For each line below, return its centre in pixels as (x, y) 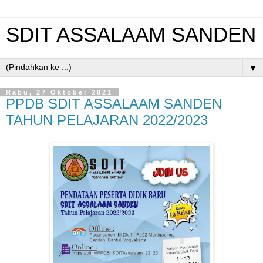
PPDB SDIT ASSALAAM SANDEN (114, 104)
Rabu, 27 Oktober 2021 (59, 92)
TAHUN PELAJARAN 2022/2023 (107, 120)
